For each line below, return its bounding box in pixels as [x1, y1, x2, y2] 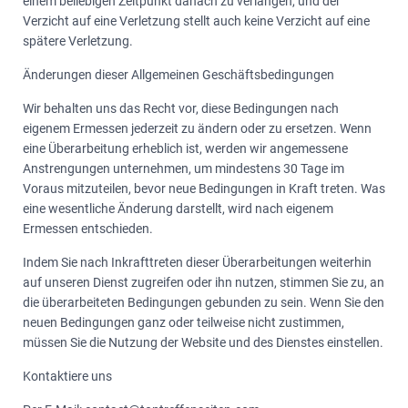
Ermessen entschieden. [23, 221, 153, 236]
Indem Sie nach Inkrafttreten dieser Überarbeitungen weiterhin [23, 255, 372, 270]
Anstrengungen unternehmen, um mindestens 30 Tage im [23, 161, 344, 176]
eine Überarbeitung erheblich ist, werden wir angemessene [23, 141, 348, 156]
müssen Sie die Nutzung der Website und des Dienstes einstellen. [23, 335, 383, 350]
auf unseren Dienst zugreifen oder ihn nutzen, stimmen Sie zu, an [23, 275, 384, 290]
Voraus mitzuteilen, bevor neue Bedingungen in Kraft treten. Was [23, 181, 385, 196]
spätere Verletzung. [23, 34, 133, 48]
